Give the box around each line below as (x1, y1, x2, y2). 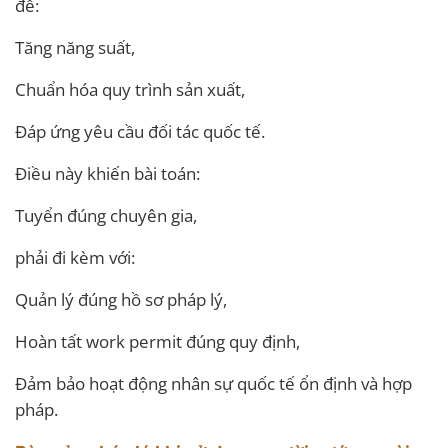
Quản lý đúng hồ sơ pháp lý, (15, 287, 227, 311)
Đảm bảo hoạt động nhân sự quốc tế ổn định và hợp (15, 371, 412, 395)
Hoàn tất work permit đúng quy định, (15, 329, 300, 353)
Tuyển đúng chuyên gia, (15, 203, 197, 227)
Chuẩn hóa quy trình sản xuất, (15, 77, 245, 101)
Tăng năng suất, (15, 35, 135, 59)
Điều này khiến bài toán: (15, 161, 200, 185)
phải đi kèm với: (15, 245, 135, 269)
